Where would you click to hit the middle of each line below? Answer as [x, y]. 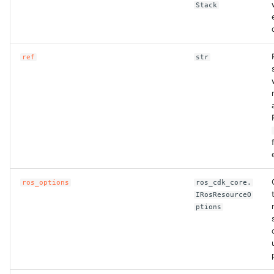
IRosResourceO [224, 195]
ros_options [46, 183]
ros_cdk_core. [224, 183]
